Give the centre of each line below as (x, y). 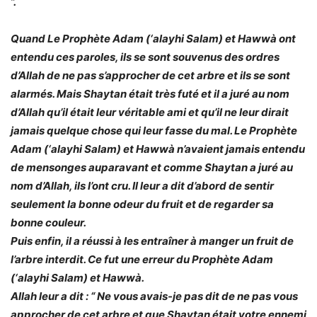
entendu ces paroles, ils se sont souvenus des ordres (145, 57)
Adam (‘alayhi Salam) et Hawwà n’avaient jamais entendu (158, 149)
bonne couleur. (48, 223)
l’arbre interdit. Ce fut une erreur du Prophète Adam (142, 259)
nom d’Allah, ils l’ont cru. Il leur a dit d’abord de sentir (142, 186)
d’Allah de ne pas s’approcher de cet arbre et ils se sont (150, 75)
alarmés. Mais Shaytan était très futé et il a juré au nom (150, 94)
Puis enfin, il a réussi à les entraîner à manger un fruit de (152, 241)
